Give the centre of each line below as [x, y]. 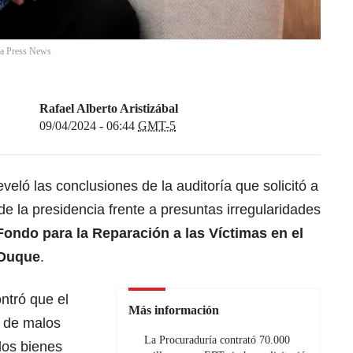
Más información [174, 310]
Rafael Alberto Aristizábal [109, 109]
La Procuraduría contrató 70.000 [217, 340]
